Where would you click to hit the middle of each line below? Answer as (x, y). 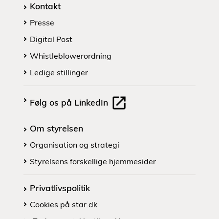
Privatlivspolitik (60, 188)
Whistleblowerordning (71, 56)
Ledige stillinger (59, 72)
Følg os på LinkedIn (70, 102)
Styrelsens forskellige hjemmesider (93, 162)
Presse (42, 22)
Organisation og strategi (75, 145)
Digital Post (51, 39)
